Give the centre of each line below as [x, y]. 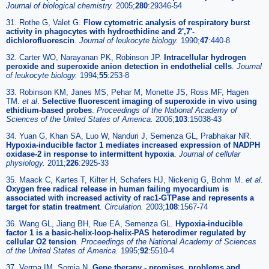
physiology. [27, 163]
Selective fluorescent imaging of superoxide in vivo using [150, 101]
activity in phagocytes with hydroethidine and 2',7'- [100, 31]
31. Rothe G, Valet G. [45, 22]
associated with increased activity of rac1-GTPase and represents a [130, 198]
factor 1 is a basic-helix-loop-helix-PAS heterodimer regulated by [126, 232]
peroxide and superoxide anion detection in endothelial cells [119, 66]
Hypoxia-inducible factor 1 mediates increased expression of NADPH [133, 145]
